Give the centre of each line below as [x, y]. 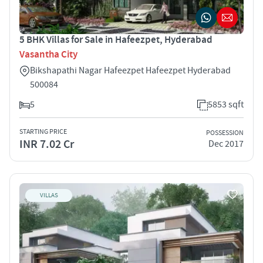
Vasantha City [48, 54]
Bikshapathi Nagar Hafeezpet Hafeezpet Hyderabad [130, 70]
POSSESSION [225, 133]
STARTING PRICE [43, 131]
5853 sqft [226, 104]
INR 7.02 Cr [47, 144]
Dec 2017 [226, 144]
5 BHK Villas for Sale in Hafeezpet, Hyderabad [116, 40]
